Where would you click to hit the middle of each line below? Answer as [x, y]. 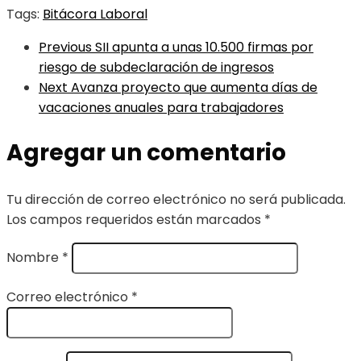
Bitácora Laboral [95, 15]
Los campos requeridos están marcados [135, 220]
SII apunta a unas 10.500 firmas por [204, 48]
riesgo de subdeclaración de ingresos [156, 68]
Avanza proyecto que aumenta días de [194, 88]
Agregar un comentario [146, 153]
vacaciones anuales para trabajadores [161, 108]
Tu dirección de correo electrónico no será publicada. [176, 200]
